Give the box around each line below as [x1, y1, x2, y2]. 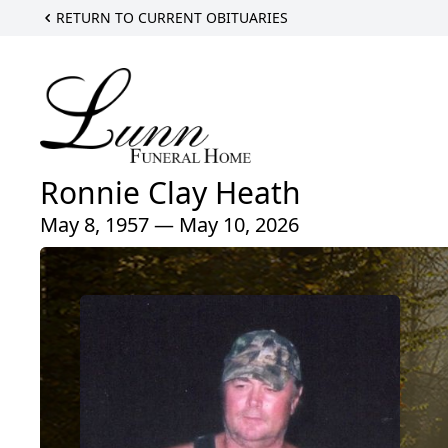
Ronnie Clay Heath [40, 172, 301, 214]
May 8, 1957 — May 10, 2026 [40, 211, 299, 239]
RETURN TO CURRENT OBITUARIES [56, 8, 288, 27]
